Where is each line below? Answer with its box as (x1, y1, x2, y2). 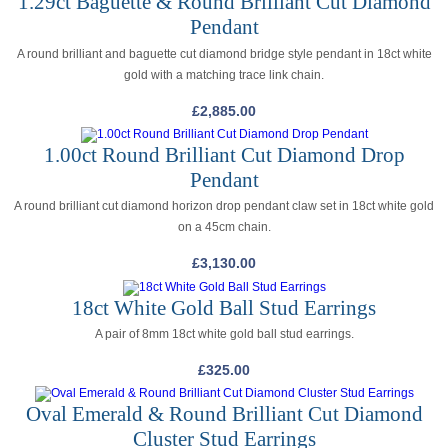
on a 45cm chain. (177, 220, 271, 235)
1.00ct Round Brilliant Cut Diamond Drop (43, 142, 405, 167)
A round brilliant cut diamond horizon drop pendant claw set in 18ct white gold (14, 199, 434, 214)
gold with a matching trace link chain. (124, 67, 324, 82)
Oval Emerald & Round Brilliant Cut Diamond (25, 402, 423, 427)
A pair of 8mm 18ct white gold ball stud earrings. (94, 327, 354, 342)
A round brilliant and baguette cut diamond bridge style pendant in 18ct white (16, 46, 432, 61)
